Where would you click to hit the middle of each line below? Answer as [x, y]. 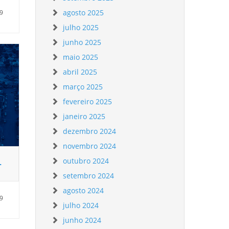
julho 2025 [81, 27]
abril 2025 [80, 72]
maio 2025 [81, 57]
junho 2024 [82, 220]
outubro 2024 [86, 161]
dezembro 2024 [90, 131]
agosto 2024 [84, 190]
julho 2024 [81, 205]
